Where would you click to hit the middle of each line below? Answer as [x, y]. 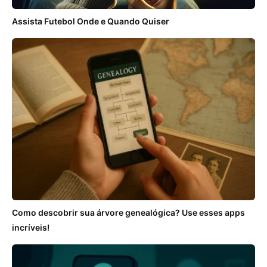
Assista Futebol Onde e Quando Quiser [91, 21]
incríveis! [31, 227]
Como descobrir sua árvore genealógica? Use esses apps [128, 212]
